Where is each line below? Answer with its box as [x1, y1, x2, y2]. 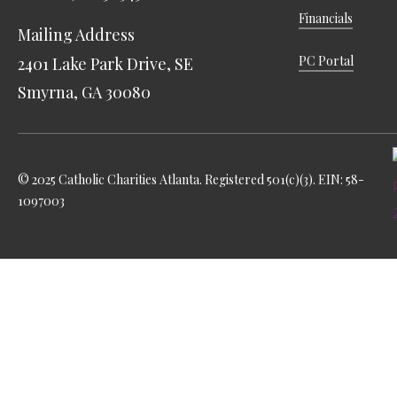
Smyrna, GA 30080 [18, 81, 152, 103]
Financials [299, 10, 354, 27]
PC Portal [299, 52, 354, 70]
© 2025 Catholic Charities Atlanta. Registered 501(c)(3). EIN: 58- [18, 170, 365, 188]
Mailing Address [18, 23, 136, 45]
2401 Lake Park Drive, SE [18, 52, 194, 74]
